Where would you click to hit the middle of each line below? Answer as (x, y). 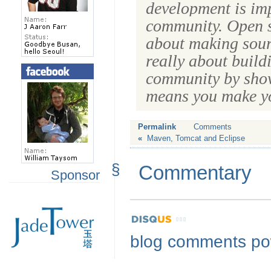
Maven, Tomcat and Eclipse (196, 138)
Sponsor (75, 175)
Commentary (195, 172)
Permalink (157, 126)
